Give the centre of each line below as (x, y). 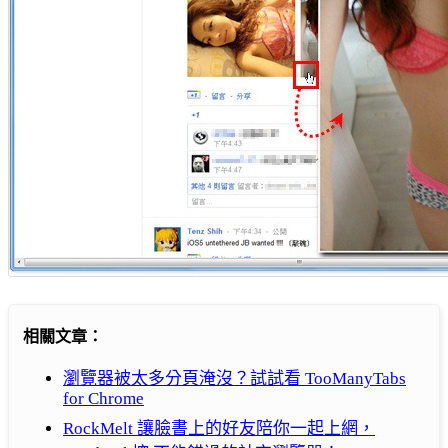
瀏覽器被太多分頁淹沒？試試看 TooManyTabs (234, 379)
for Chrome (103, 399)
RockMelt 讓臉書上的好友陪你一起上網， (219, 429)
